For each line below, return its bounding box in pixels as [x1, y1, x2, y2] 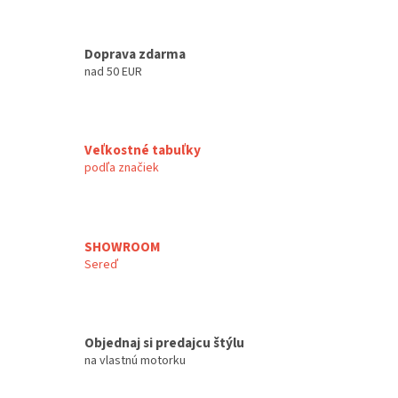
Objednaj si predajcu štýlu [84, 333, 244, 354]
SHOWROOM [84, 236, 160, 257]
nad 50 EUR [84, 62, 142, 81]
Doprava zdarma [84, 44, 186, 64]
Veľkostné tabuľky [84, 140, 201, 161]
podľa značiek [84, 159, 159, 178]
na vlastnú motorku [84, 352, 186, 370]
